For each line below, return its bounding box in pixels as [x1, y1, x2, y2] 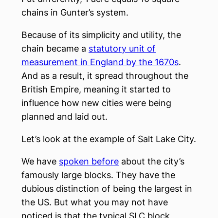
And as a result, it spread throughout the [21, 71, 188, 81]
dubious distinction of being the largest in [21, 183, 192, 194]
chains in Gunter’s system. [21, 7, 128, 18]
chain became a [21, 43, 89, 54]
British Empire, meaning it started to [21, 84, 171, 94]
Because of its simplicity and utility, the [21, 30, 181, 40]
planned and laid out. [21, 111, 108, 122]
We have [21, 156, 59, 166]
